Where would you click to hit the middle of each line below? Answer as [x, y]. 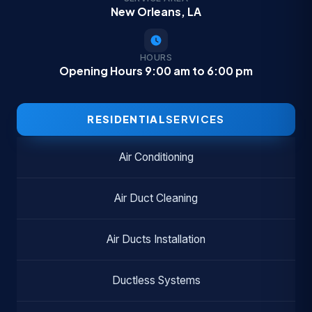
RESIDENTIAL [126, 119]
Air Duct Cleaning [156, 198]
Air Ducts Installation [156, 239]
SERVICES [195, 119]
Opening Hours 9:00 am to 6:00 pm [156, 70]
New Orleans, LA [156, 11]
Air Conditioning [156, 157]
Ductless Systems [156, 280]
